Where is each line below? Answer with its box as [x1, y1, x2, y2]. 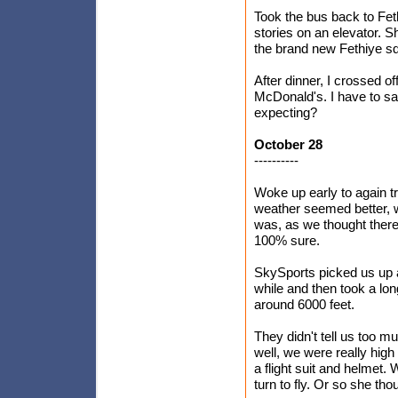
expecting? [254, 105, 317, 120]
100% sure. [254, 233, 320, 248]
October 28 [254, 137, 322, 152]
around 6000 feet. [254, 297, 354, 312]
